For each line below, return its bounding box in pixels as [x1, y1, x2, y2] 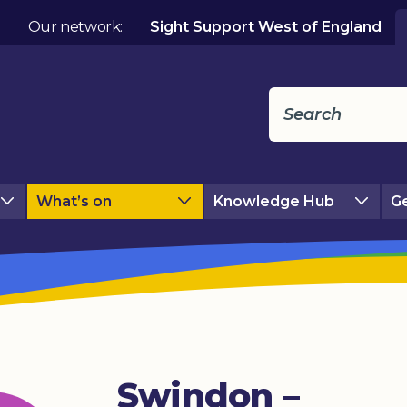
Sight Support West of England [150, 18, 382, 35]
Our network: [27, 18, 123, 35]
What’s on [35, 192, 112, 210]
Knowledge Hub [213, 192, 334, 210]
